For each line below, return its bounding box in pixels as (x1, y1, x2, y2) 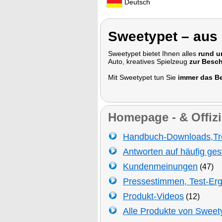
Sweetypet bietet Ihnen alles (108, 49, 198, 57)
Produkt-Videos (123, 191, 184, 201)
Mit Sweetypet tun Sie (108, 73, 178, 81)
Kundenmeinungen (123, 161, 198, 171)
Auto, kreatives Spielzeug (108, 57, 189, 65)
